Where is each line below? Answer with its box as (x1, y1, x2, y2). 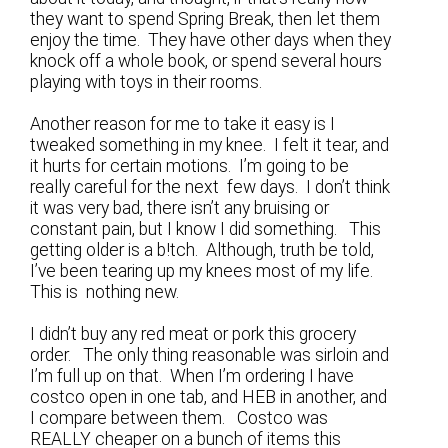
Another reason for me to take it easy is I (30, 114, 336, 134)
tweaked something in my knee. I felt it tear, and (30, 135, 390, 155)
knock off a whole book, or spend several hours (30, 50, 383, 71)
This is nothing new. (30, 282, 180, 302)
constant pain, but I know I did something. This (30, 219, 382, 239)
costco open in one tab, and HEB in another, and (30, 387, 388, 408)
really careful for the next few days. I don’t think (30, 177, 391, 197)
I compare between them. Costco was (30, 408, 329, 429)
